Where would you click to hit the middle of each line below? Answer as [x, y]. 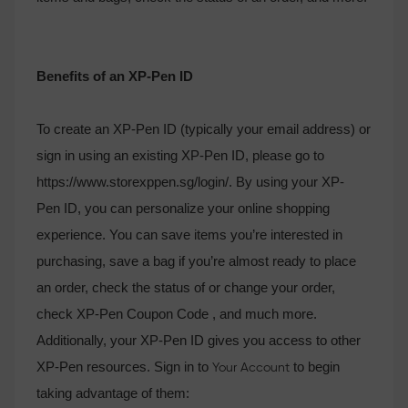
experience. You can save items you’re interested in [189, 235]
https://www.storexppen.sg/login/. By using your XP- [190, 182]
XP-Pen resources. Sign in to [124, 367]
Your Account [251, 368]
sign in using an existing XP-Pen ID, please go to [180, 155]
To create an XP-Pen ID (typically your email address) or [204, 129]
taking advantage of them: [113, 393]
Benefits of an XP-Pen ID [115, 76]
